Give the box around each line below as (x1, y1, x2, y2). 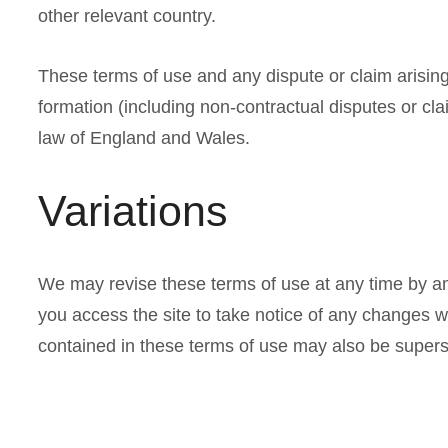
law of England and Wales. (37, 128, 250, 149)
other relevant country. (37, 6, 216, 27)
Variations (37, 186, 228, 235)
